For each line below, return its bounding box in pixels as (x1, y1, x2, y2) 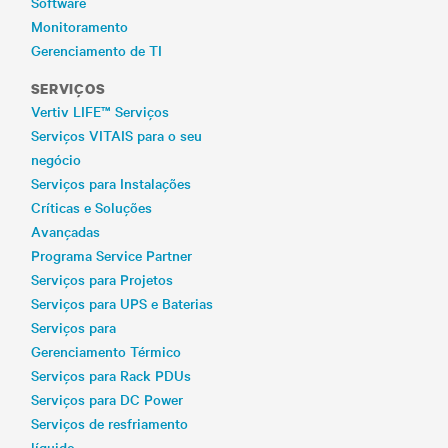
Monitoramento (30, 16, 128, 36)
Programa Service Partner (30, 245, 192, 265)
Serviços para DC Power (30, 389, 183, 409)
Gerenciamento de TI (30, 40, 162, 60)
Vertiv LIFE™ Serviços (30, 101, 169, 121)
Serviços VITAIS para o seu (30, 125, 202, 145)
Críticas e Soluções (30, 197, 152, 217)
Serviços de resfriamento (30, 413, 188, 433)
